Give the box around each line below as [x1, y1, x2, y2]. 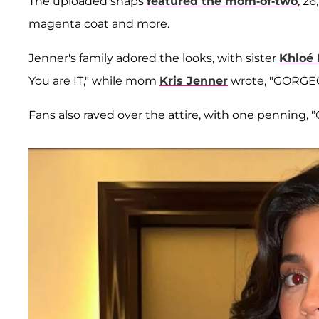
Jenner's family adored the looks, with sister [28, 51, 279, 66]
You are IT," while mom [28, 74, 159, 88]
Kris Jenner [159, 74, 228, 88]
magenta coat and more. [28, 17, 169, 31]
